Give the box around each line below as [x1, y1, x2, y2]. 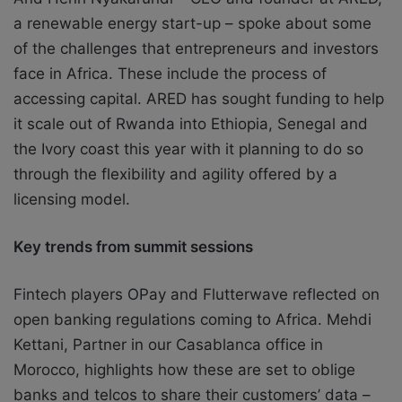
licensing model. [13, 189, 130, 208]
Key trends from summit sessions [13, 237, 253, 256]
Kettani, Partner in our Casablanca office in [13, 335, 323, 354]
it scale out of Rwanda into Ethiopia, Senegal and [13, 114, 368, 133]
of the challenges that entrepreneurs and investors [13, 39, 379, 57]
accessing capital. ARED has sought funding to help [13, 89, 384, 108]
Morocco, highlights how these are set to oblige [13, 360, 355, 379]
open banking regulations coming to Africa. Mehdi [13, 310, 371, 328]
